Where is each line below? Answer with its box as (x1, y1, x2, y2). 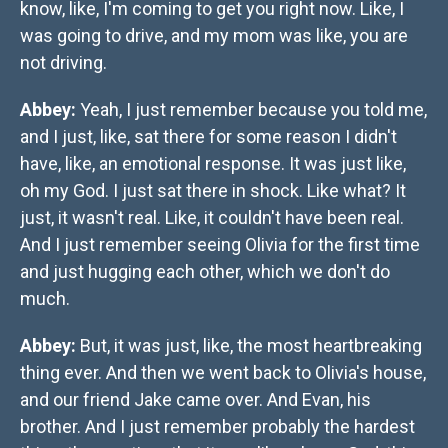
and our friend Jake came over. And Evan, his (20, 389, 371, 411)
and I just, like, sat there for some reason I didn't (20, 126, 397, 148)
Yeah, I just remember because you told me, (76, 99, 427, 121)
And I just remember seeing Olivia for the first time (20, 234, 420, 256)
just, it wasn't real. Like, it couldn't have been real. (20, 207, 404, 229)
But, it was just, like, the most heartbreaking (76, 335, 422, 357)
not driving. (20, 52, 107, 74)
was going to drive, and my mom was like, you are (20, 25, 408, 47)
